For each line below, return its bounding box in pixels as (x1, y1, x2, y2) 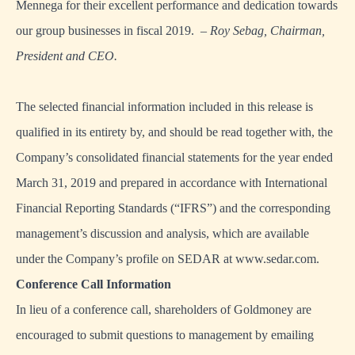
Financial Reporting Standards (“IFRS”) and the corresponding (16, 201, 330, 216)
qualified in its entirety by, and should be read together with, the (16, 125, 333, 139)
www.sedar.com (235, 252, 316, 266)
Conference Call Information (16, 277, 171, 292)
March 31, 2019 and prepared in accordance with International (16, 176, 327, 190)
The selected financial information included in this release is (16, 100, 313, 114)
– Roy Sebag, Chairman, (200, 24, 325, 38)
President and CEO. (16, 49, 117, 63)
